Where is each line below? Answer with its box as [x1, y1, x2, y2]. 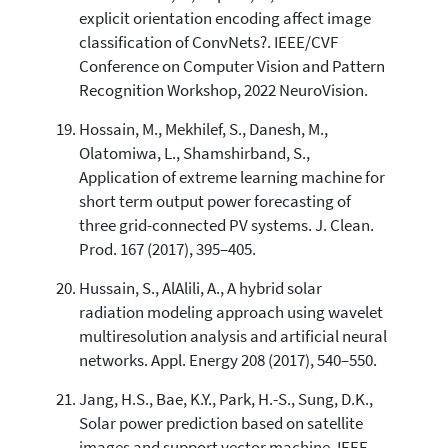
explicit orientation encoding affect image [78, 7, 371, 29]
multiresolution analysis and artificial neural [78, 325, 387, 347]
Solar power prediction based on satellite [78, 412, 363, 434]
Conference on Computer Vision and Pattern [78, 55, 385, 77]
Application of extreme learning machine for [78, 166, 385, 188]
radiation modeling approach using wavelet [78, 301, 383, 323]
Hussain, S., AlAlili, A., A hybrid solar [78, 277, 322, 299]
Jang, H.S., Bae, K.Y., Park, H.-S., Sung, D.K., [78, 388, 373, 410]
